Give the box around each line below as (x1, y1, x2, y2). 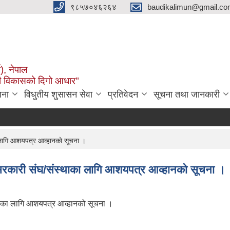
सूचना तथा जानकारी (154, 89, 220, 100)
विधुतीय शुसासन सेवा (24, 89, 92, 100)
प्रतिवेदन (108, 89, 138, 100)
